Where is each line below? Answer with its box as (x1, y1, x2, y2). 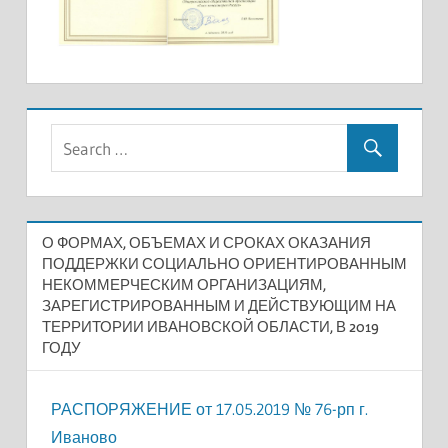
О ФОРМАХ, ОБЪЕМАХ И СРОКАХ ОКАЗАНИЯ (41, 233, 371, 253)
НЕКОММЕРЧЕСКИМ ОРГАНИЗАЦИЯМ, (41, 275, 326, 295)
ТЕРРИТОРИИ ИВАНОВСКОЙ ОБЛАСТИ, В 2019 (41, 317, 379, 337)
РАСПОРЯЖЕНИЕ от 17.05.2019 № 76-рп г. (50, 398, 368, 419)
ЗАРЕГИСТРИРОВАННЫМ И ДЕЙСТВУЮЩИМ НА (41, 296, 396, 316)
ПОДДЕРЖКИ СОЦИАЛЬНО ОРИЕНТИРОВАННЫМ (41, 254, 407, 274)
